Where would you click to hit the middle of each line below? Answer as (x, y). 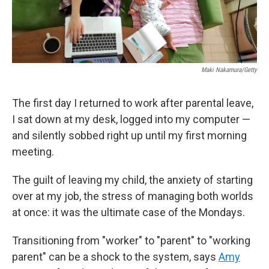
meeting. (33, 152)
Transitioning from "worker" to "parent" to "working (131, 241)
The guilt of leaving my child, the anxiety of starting (132, 180)
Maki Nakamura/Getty (229, 70)
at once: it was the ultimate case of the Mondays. (128, 213)
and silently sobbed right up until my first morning (129, 136)
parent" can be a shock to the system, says (115, 257)
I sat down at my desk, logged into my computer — (131, 119)
